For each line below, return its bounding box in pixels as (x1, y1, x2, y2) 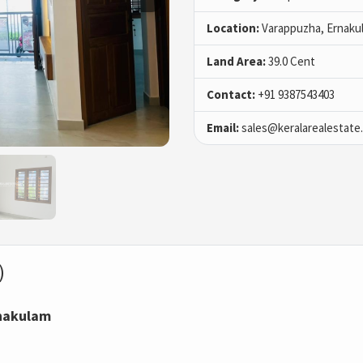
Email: (207, 120, 239, 136)
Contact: (207, 87, 255, 103)
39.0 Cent (266, 53, 315, 70)
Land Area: (207, 53, 266, 70)
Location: (207, 20, 259, 36)
